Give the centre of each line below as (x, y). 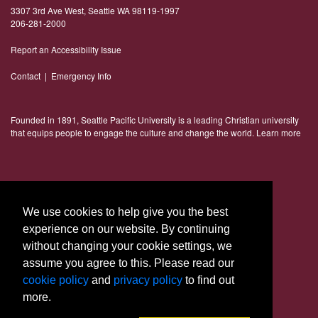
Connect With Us (56, 196)
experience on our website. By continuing (126, 229)
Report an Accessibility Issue (66, 49)
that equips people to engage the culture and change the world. (133, 132)
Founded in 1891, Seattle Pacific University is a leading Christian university (155, 119)
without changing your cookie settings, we (127, 246)
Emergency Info (81, 75)
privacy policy (148, 280)
